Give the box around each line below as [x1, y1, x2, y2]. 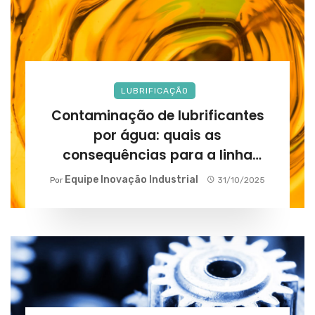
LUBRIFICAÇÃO [121, 85, 188, 96]
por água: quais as [94, 125, 221, 145]
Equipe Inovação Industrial [64, 173, 198, 186]
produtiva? [120, 165, 195, 184]
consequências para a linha [63, 145, 252, 165]
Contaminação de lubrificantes [51, 105, 264, 125]
